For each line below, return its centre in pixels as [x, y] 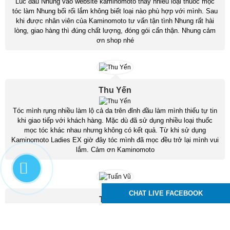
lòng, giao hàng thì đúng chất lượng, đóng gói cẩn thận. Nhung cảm [115, 31]
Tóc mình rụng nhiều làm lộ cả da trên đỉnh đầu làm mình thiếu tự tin [115, 111]
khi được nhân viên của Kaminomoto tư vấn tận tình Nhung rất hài [115, 21]
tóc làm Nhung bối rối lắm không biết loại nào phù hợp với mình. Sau [115, 11]
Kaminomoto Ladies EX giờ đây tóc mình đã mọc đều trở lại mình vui [115, 140]
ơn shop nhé [115, 40]
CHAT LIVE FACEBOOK [166, 193]
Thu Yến [115, 90]
